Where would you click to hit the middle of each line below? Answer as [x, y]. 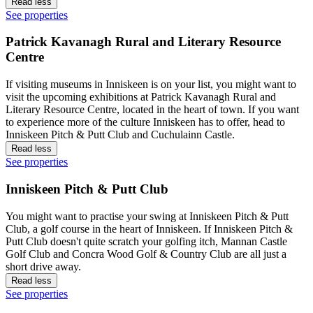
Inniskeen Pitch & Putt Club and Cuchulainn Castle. [120, 135]
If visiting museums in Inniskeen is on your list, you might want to [151, 85]
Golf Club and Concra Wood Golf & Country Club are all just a [146, 254]
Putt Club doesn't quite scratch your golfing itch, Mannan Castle [146, 241]
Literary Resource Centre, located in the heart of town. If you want [152, 110]
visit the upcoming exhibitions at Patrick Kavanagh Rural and [141, 97]
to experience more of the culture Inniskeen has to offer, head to [145, 122]
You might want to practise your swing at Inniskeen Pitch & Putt [147, 216]
